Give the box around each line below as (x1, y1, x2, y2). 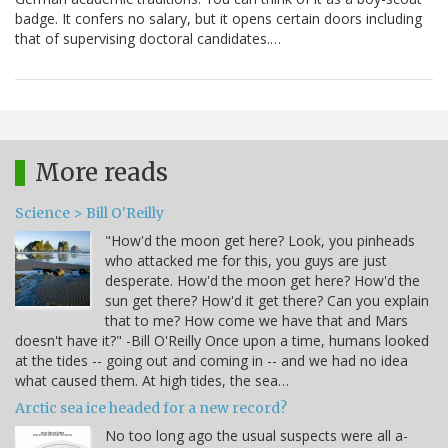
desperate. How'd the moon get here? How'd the (105, 271, 420, 291)
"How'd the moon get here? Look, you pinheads (105, 231, 415, 251)
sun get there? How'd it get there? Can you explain (105, 291, 429, 311)
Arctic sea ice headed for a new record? (15, 399, 287, 418)
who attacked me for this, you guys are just (105, 251, 387, 271)
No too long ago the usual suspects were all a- (105, 426, 408, 446)
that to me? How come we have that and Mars (105, 311, 408, 331)
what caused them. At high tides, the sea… (15, 371, 289, 391)
